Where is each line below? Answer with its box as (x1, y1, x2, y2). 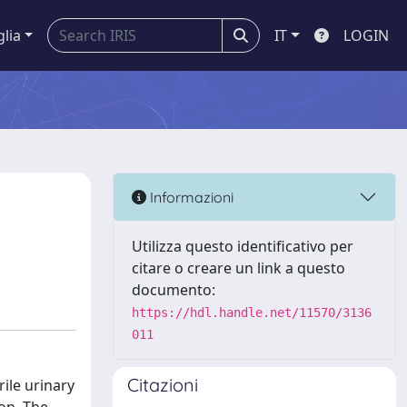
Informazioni (146, 187, 233, 206)
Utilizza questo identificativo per (132, 236, 353, 256)
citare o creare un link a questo (132, 258, 345, 278)
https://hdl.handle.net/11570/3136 (132, 305, 372, 320)
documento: (132, 280, 215, 300)
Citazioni (127, 373, 198, 396)
